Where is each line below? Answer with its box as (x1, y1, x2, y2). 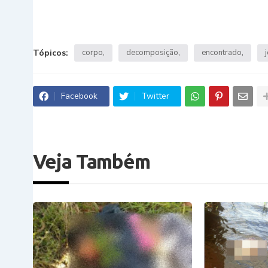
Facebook (60, 90, 98, 102)
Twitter (141, 90, 169, 102)
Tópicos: (32, 47, 68, 59)
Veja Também (32, 150, 150, 172)
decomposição (126, 47, 178, 58)
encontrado (201, 47, 242, 58)
